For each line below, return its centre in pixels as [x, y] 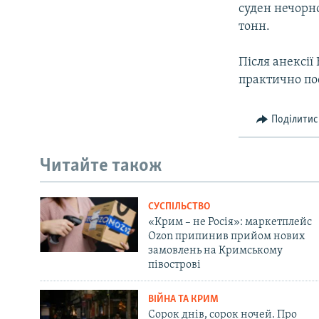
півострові [174, 265]
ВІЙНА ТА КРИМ [183, 299]
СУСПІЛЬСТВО [179, 206]
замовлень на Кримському [215, 250]
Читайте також [101, 167]
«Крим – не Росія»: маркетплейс [230, 222]
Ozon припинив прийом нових [226, 236]
